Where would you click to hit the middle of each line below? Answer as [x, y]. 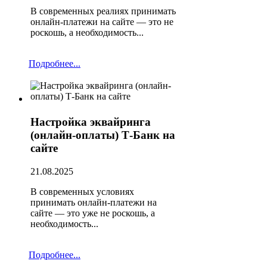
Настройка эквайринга [91, 122]
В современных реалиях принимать [103, 11]
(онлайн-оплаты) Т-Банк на [103, 135]
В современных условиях [82, 191]
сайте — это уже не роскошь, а [93, 213]
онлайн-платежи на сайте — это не [102, 21]
